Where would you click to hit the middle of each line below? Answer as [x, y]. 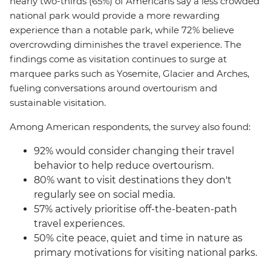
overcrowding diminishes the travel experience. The [126, 44]
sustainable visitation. [58, 103]
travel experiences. [79, 224]
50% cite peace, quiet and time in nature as [138, 238]
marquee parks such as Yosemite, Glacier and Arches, [129, 73]
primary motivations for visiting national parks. [145, 253]
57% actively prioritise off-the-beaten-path [135, 209]
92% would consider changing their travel [134, 151]
